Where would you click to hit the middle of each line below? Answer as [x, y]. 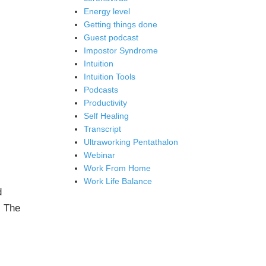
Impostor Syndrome [121, 50]
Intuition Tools [110, 77]
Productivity [105, 103]
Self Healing [106, 116]
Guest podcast [111, 37]
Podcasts [101, 90]
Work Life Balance [118, 181]
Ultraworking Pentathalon [131, 142]
